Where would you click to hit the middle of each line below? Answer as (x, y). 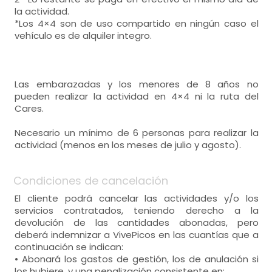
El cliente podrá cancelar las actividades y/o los (137, 198)
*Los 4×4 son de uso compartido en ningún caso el (137, 23)
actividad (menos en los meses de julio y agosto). (128, 145)
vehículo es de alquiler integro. (83, 36)
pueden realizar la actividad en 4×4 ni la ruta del (137, 96)
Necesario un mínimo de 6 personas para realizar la (137, 133)
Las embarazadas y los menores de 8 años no (137, 84)
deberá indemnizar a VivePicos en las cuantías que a (137, 235)
